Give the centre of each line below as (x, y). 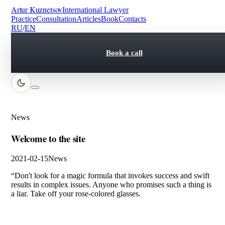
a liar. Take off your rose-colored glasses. (76, 194)
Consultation (56, 19)
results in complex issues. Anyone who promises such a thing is (111, 185)
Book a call (124, 52)
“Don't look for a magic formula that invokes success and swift (110, 176)
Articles (89, 19)
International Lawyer (96, 10)
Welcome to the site (48, 138)
